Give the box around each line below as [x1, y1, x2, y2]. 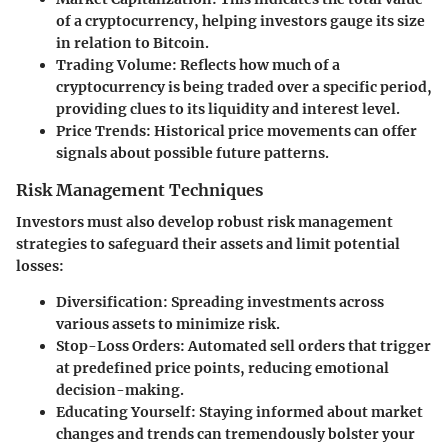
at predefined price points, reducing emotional [56, 359, 389, 378]
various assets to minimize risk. [56, 315, 280, 334]
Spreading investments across [168, 293, 384, 312]
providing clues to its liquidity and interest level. [56, 100, 400, 119]
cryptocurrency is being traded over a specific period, [56, 78, 432, 97]
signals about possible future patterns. [56, 144, 329, 163]
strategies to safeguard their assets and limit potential [16, 235, 400, 254]
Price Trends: [56, 122, 151, 141]
